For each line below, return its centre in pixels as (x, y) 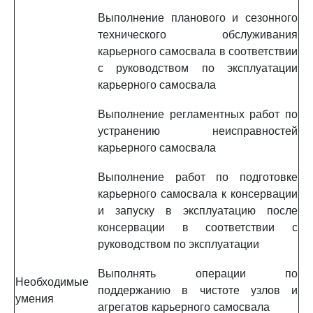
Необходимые (52, 282)
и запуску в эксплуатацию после (198, 211)
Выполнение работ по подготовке (198, 177)
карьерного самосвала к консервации (198, 194)
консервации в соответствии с (198, 227)
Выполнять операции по (198, 274)
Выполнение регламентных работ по (198, 114)
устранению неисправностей (198, 131)
